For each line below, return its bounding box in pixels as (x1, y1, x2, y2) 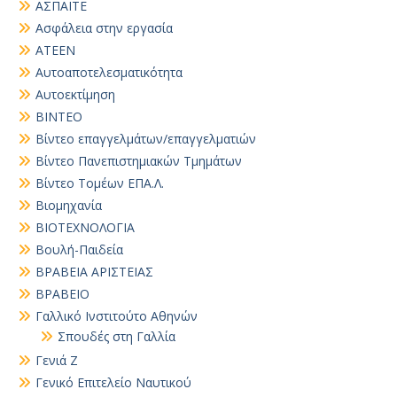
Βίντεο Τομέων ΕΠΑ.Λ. (35, 175, 164, 191)
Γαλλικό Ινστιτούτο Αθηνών (35, 307, 198, 324)
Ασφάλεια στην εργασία (35, 19, 173, 36)
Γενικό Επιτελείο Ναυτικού (35, 374, 191, 391)
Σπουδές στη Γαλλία (58, 328, 175, 345)
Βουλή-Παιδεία (35, 241, 123, 258)
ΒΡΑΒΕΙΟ (35, 285, 90, 302)
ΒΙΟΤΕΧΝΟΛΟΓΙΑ (35, 219, 135, 236)
